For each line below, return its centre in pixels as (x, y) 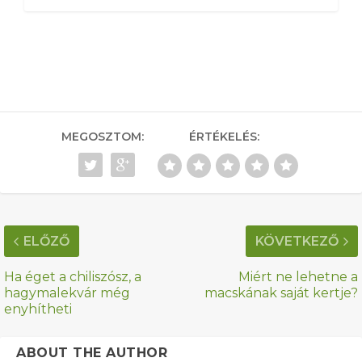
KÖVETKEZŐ (297, 242)
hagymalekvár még (67, 293)
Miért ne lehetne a (298, 277)
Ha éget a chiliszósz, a (73, 277)
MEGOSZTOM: (103, 137)
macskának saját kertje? (281, 293)
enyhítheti (38, 309)
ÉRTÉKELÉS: (224, 137)
